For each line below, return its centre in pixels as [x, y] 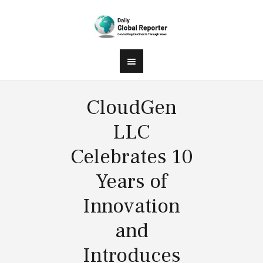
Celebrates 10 [131, 157]
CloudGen [131, 107]
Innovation [131, 206]
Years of [131, 181]
